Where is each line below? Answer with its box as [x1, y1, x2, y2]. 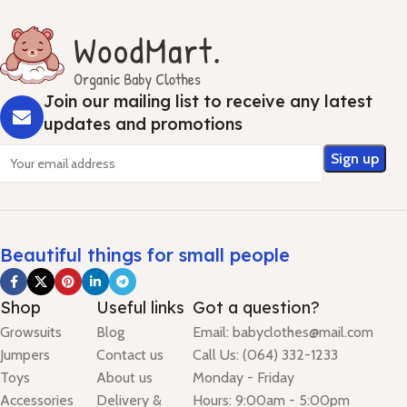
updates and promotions [44, 114, 243, 135]
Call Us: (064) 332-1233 [193, 346, 339, 364]
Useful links [96, 297, 185, 319]
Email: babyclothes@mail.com [193, 323, 374, 342]
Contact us [96, 346, 164, 364]
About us [96, 369, 154, 387]
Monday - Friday [193, 369, 295, 387]
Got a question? [193, 297, 321, 319]
